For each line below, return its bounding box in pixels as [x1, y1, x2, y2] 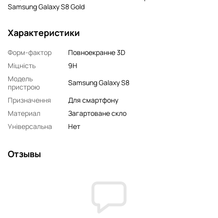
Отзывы [8, 147, 41, 160]
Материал [8, 108, 40, 118]
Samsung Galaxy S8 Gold [8, 1, 85, 11]
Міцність [8, 60, 36, 70]
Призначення [8, 95, 51, 105]
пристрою [8, 82, 40, 91]
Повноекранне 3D [68, 47, 125, 57]
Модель [8, 73, 33, 83]
